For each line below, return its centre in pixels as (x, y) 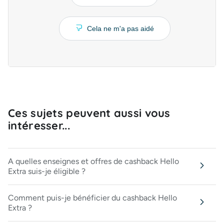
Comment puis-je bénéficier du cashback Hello (92, 198)
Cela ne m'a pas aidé (120, 28)
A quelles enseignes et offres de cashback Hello (93, 161)
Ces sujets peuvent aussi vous (89, 113)
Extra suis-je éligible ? (47, 171)
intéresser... (39, 125)
